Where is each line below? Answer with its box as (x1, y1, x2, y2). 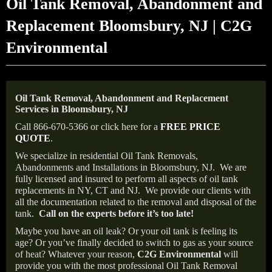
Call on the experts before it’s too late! (39, 208, 194, 219)
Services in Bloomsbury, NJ (15, 104, 128, 114)
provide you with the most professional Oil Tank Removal (15, 260, 237, 271)
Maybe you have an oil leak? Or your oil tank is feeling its (15, 226, 237, 236)
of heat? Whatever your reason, (15, 249, 137, 259)
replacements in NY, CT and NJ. (15, 185, 143, 195)
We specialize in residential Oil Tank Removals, (15, 151, 198, 161)
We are (220, 162, 246, 172)
